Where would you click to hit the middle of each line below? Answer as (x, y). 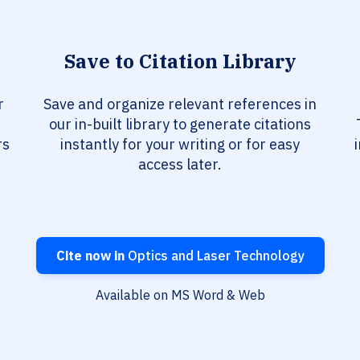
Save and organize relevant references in (180, 104)
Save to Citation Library (180, 61)
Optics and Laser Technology (214, 256)
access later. (180, 165)
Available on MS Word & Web (180, 295)
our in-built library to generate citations (180, 125)
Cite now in (90, 256)
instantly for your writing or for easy (180, 145)
